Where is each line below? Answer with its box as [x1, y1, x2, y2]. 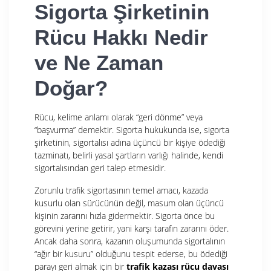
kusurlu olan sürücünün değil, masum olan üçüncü [34, 197, 224, 209]
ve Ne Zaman [34, 50, 163, 74]
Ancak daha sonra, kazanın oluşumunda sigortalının [34, 235, 225, 247]
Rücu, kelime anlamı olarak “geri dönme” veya [34, 111, 203, 123]
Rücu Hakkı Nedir [34, 25, 208, 49]
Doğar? [34, 76, 108, 100]
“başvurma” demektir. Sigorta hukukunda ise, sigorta [34, 123, 229, 135]
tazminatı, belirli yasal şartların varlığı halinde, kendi [34, 149, 223, 161]
